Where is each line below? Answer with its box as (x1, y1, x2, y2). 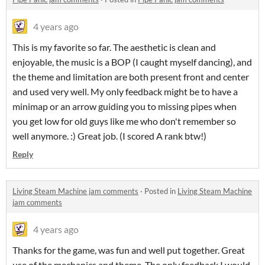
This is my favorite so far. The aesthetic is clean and (12, 41, 216, 53)
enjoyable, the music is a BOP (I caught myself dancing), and (12, 56, 252, 68)
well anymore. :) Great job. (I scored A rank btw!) (12, 130, 206, 142)
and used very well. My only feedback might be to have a (12, 86, 238, 98)
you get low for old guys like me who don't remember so (12, 115, 236, 127)
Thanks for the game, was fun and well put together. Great (12, 244, 245, 256)
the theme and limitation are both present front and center (12, 71, 249, 83)
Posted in (144, 186, 177, 196)
